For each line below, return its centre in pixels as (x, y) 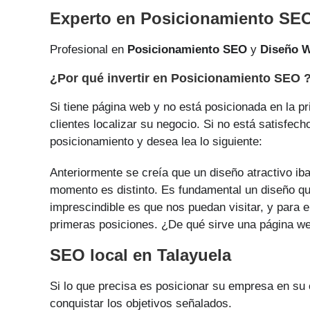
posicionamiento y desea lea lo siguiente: (156, 142)
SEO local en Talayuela (140, 255)
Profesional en (89, 49)
